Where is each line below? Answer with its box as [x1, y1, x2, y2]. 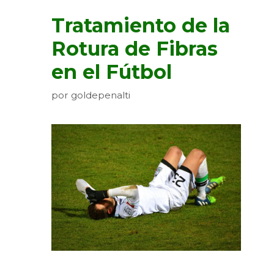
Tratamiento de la [51, 13, 230, 38]
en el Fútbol [51, 60, 172, 84]
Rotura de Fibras [51, 37, 218, 61]
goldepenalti [71, 89, 130, 101]
